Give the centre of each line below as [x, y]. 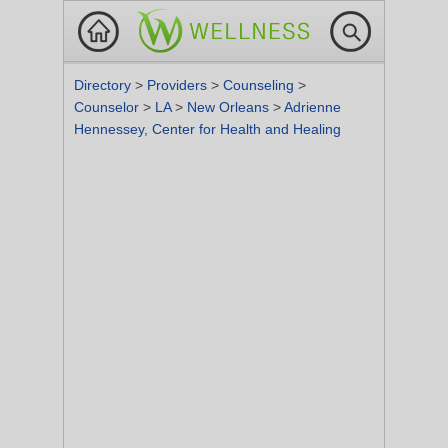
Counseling [260, 85]
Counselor [108, 107]
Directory [104, 85]
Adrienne [312, 107]
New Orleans [230, 107]
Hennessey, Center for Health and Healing [207, 129]
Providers [179, 85]
